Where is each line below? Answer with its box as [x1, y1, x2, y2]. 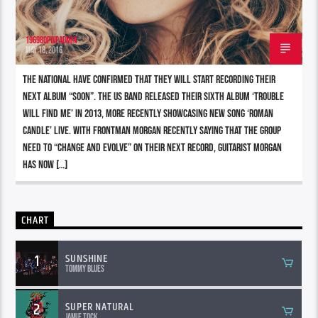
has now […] [23, 158, 68, 172]
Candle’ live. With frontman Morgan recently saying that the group [23, 124, 282, 138]
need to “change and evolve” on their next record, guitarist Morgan [23, 141, 283, 155]
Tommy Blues [65, 263, 105, 275]
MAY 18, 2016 [26, 44, 63, 56]
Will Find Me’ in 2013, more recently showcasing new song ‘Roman [23, 106, 274, 121]
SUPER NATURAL [65, 298, 134, 317]
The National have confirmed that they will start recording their [23, 72, 276, 87]
